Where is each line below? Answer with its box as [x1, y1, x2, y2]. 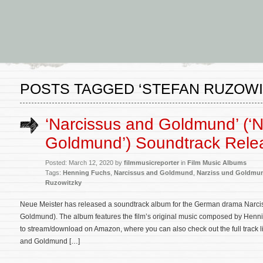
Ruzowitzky [45, 179, 82, 186]
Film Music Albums [187, 159, 247, 166]
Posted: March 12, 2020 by [45, 159, 124, 166]
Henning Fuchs [63, 169, 110, 176]
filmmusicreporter [124, 159, 179, 166]
